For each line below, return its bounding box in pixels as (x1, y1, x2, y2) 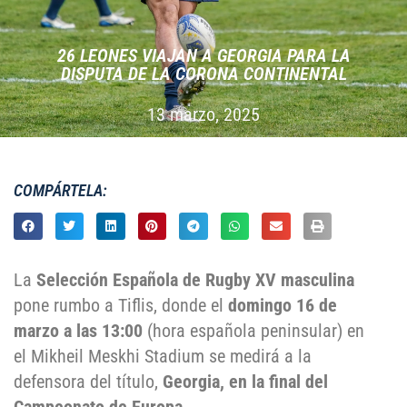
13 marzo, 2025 (147, 104, 260, 125)
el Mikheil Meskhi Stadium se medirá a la (14, 345, 312, 368)
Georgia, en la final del (163, 371, 328, 393)
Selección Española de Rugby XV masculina (36, 269, 354, 292)
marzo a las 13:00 (14, 320, 143, 342)
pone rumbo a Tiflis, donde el (14, 294, 228, 317)
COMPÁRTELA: (14, 181, 107, 200)
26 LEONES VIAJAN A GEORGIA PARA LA (56, 45, 351, 66)
